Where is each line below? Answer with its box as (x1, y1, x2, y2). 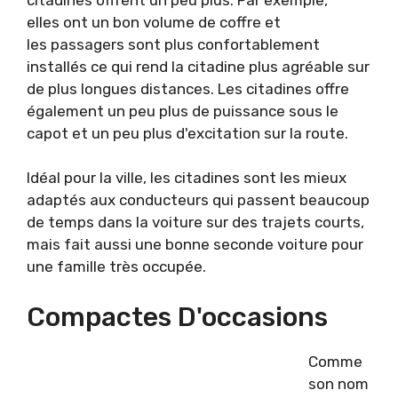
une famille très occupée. (27, 258, 206, 276)
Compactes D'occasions (27, 300, 328, 333)
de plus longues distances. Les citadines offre (27, 79, 349, 98)
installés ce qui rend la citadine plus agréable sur (27, 57, 370, 76)
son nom (308, 374, 369, 393)
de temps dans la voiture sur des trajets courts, (27, 213, 364, 232)
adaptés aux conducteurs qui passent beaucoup (27, 191, 370, 210)
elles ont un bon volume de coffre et (27, 12, 281, 31)
